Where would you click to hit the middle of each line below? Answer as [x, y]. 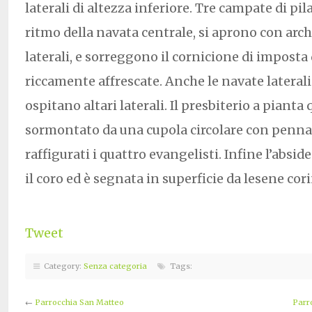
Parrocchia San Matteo [79, 302]
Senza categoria [115, 266]
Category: [62, 266]
